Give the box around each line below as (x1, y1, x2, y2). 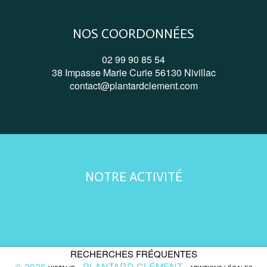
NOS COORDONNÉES (73, 26, 194, 42)
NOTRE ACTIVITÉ (85, 169, 182, 185)
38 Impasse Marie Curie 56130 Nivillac (51, 66, 216, 80)
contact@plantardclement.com (69, 79, 198, 93)
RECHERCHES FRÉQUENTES (70, 247, 197, 260)
